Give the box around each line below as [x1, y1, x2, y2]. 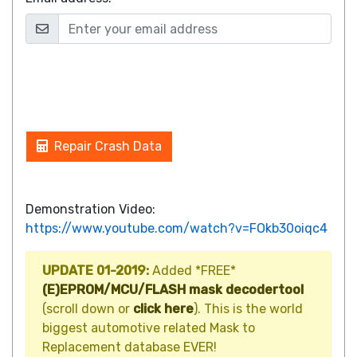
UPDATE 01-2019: [42, 263, 149, 278]
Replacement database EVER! [42, 339, 217, 355]
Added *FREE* [149, 263, 236, 278]
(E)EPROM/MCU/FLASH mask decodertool [42, 282, 304, 297]
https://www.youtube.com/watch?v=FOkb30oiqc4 [25, 221, 328, 236]
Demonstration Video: [25, 202, 155, 217]
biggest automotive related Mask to [42, 320, 255, 335]
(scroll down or [42, 301, 133, 316]
